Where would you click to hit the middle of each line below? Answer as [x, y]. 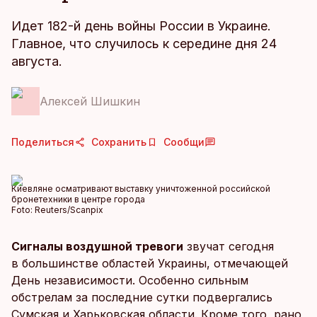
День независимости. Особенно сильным [130, 280]
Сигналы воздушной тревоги [97, 246]
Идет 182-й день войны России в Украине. [141, 26]
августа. [37, 61]
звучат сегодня [229, 246]
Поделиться [43, 142]
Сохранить [119, 142]
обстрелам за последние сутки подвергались [142, 297]
